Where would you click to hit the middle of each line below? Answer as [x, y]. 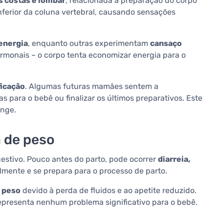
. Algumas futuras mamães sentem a [92, 87]
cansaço [166, 44]
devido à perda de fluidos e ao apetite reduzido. [109, 191]
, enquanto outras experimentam [89, 44]
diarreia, [174, 159]
